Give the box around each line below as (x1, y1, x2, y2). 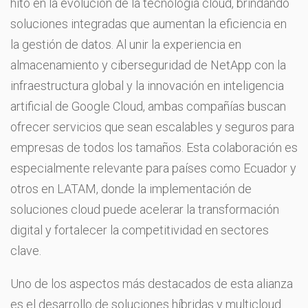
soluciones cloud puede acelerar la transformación (10, 201, 279, 217)
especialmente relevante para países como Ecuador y (10, 160, 296, 175)
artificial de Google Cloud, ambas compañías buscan (10, 98, 286, 113)
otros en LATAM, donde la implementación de (10, 181, 252, 196)
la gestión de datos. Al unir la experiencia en (10, 36, 241, 52)
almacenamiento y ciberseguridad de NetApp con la (10, 57, 286, 72)
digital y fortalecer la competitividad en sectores (10, 222, 269, 237)
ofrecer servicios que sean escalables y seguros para (10, 119, 294, 134)
